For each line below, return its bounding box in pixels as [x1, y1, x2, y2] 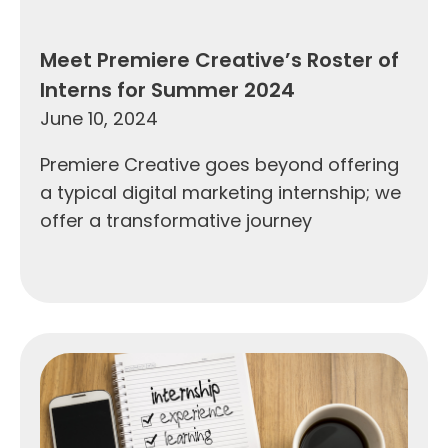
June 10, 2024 [40, 105, 158, 131]
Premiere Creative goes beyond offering [40, 151, 399, 177]
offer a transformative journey [40, 207, 312, 233]
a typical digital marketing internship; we [40, 179, 401, 205]
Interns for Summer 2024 [40, 75, 295, 104]
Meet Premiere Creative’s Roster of [40, 45, 399, 74]
